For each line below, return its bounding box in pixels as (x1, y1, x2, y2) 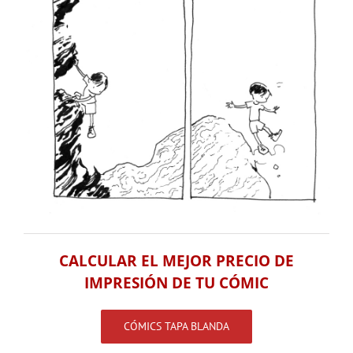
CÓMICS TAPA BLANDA (124, 318, 229, 333)
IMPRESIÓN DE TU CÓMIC (84, 272, 269, 292)
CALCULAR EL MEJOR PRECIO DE (59, 250, 294, 270)
